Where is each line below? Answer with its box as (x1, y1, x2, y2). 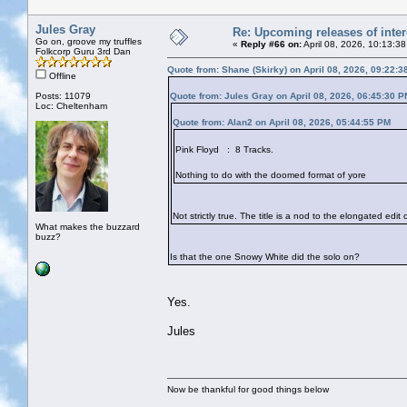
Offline (46, 70, 76, 81)
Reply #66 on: (241, 38, 302, 49)
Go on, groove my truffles (35, 35, 142, 46)
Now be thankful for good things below (167, 383, 329, 394)
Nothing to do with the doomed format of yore (175, 169, 366, 180)
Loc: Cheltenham (35, 100, 107, 111)
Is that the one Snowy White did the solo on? (170, 251, 365, 262)
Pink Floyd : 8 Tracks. (175, 144, 273, 154)
